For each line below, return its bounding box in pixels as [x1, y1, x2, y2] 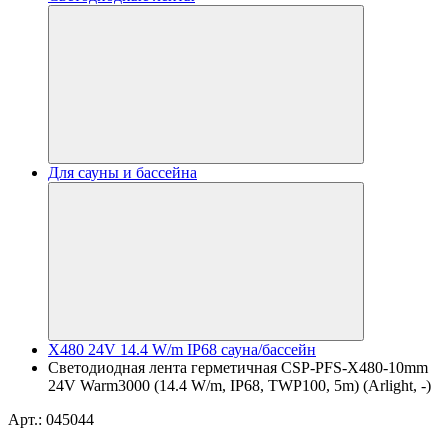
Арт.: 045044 [8, 411, 94, 428]
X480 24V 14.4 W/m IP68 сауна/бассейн [48, 341, 316, 358]
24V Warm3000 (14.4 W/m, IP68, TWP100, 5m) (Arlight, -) [48, 377, 431, 394]
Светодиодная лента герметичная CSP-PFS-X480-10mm [48, 359, 428, 376]
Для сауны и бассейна [48, 164, 197, 181]
